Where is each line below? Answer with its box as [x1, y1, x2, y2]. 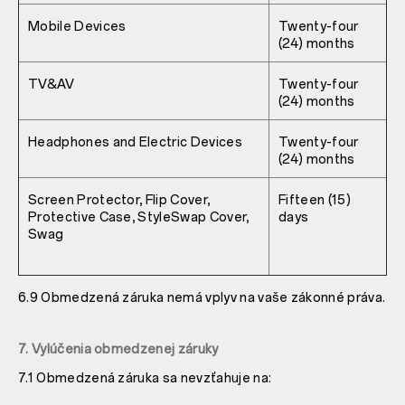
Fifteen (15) [278, 192, 351, 208]
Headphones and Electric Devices [28, 134, 242, 150]
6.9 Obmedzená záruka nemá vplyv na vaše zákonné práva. [18, 289, 386, 306]
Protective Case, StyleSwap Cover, [28, 209, 250, 225]
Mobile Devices [28, 18, 127, 34]
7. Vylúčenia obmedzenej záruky [18, 341, 219, 357]
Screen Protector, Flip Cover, [28, 192, 211, 208]
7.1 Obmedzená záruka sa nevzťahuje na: [18, 370, 272, 386]
